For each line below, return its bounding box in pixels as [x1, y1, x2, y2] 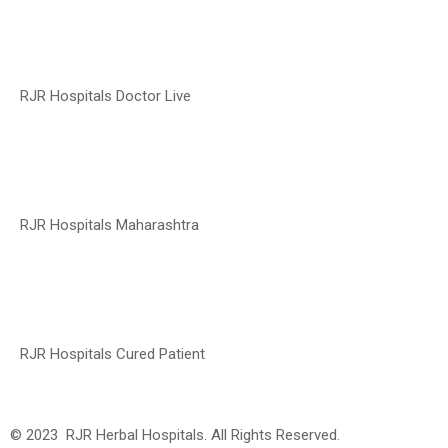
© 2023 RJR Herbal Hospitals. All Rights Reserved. [10, 426, 408, 445]
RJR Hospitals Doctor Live [20, 87, 191, 106]
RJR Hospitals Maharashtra [20, 216, 199, 235]
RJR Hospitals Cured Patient [20, 345, 205, 364]
